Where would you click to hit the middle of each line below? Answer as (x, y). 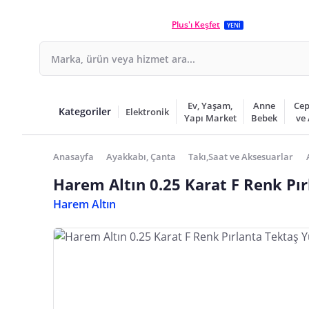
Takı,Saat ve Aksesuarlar (241, 157)
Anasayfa (73, 157)
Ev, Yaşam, (210, 106)
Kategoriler (85, 111)
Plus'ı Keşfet (196, 24)
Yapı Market (210, 118)
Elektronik (147, 112)
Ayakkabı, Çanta (141, 157)
